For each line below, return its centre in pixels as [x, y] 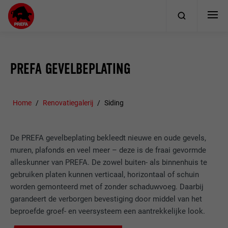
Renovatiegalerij [68, 103]
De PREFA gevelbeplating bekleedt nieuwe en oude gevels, [108, 138]
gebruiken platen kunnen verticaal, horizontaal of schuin [105, 175]
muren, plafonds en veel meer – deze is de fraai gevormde [108, 150]
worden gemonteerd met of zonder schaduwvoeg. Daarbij [107, 187]
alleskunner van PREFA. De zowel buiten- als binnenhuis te [109, 163]
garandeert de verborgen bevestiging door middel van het [106, 199]
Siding [114, 103]
